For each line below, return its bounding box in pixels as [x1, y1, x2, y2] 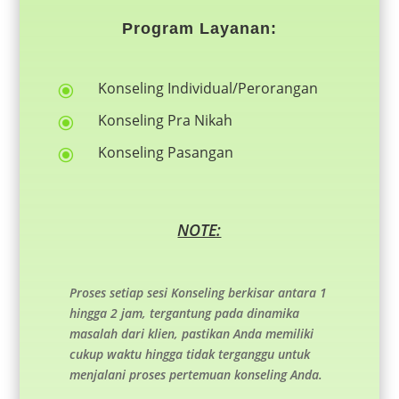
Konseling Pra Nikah [97, 110, 232, 131]
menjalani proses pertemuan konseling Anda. [69, 366, 322, 384]
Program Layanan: [121, 20, 277, 38]
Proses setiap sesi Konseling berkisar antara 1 [69, 284, 327, 302]
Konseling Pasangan [97, 142, 233, 163]
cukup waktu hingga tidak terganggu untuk [69, 346, 310, 363]
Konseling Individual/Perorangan [97, 78, 318, 99]
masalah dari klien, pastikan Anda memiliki [69, 325, 313, 343]
